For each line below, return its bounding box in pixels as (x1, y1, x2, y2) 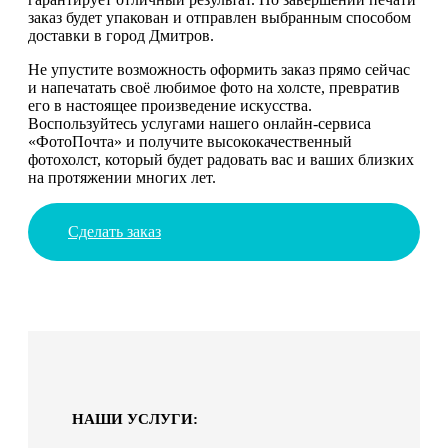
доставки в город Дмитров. (28, 26, 214, 44)
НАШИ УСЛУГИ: (72, 410, 198, 427)
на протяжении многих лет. (28, 168, 216, 186)
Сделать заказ (68, 222, 161, 240)
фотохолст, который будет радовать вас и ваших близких (28, 150, 414, 168)
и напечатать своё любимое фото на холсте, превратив (28, 78, 400, 96)
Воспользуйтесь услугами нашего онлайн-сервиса (28, 114, 371, 132)
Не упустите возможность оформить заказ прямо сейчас (28, 60, 410, 78)
